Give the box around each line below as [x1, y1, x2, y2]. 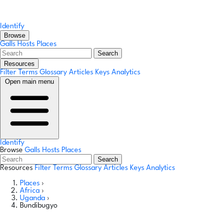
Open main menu [5, 78, 54, 85]
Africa [20, 187, 42, 195]
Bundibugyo [20, 202, 57, 210]
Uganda [20, 195, 47, 202]
